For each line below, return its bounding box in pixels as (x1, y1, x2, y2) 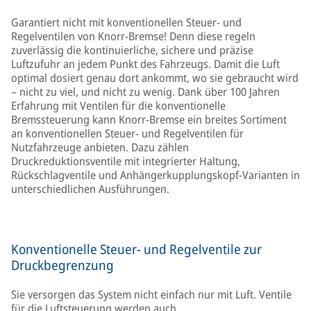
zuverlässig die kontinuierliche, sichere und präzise (11, 42, 253, 58)
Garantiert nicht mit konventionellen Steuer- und (11, 15, 242, 30)
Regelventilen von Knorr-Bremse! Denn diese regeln (11, 28, 255, 44)
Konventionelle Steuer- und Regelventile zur (11, 240, 262, 258)
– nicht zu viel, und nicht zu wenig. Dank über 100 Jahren (11, 84, 280, 99)
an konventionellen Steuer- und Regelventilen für (11, 126, 244, 141)
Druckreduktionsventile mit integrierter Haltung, (11, 153, 240, 169)
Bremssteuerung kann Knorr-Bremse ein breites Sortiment (11, 112, 287, 127)
